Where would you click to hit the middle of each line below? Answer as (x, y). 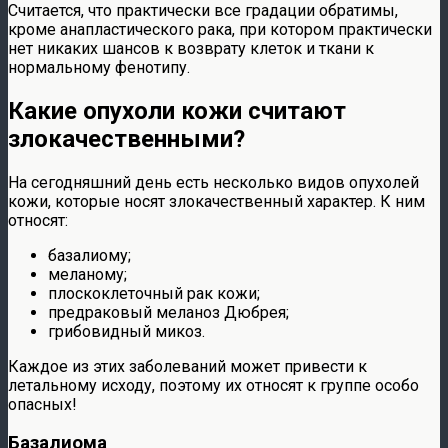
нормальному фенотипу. (99, 67)
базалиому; (89, 255)
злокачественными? (126, 138)
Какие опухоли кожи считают (177, 110)
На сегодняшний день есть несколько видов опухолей (213, 182)
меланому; (87, 274)
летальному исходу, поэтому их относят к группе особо (213, 385)
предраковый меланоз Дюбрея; (168, 312)
